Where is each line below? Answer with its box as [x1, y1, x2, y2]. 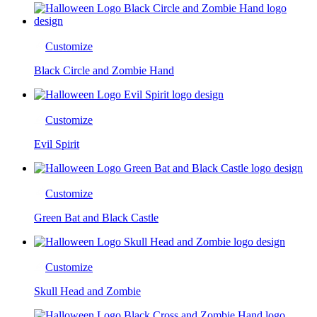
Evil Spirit [34, 137, 79, 150]
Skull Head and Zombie [34, 284, 141, 297]
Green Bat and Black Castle [34, 211, 158, 224]
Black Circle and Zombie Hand [34, 64, 174, 76]
